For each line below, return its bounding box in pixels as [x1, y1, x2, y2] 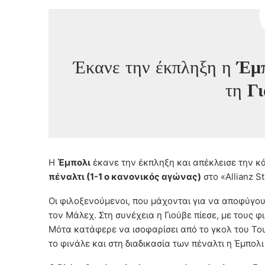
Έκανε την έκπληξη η [73, 57, 237, 79]
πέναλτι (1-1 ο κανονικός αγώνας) [49, 171, 201, 183]
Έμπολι [57, 157, 91, 169]
